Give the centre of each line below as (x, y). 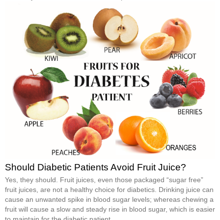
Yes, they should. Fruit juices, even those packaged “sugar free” (104, 179)
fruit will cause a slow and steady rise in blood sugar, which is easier (110, 209)
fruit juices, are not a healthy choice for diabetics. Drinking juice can (109, 189)
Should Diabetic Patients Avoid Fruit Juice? (96, 167)
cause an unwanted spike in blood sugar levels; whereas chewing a (109, 199)
